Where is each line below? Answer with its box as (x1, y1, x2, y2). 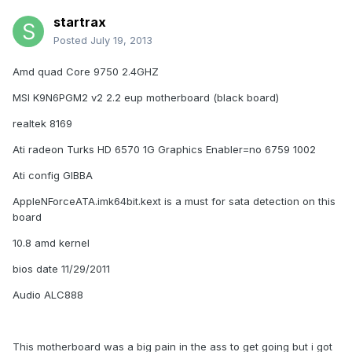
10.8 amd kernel (13, 236, 90, 250)
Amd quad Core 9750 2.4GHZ (13, 65, 159, 79)
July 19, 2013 (90, 34, 152, 47)
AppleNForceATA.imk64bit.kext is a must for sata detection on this (13, 195, 335, 208)
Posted (53, 34, 90, 47)
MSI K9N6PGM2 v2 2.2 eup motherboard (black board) (13, 91, 279, 104)
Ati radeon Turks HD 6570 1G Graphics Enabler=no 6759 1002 (13, 143, 316, 156)
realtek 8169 (13, 117, 72, 130)
